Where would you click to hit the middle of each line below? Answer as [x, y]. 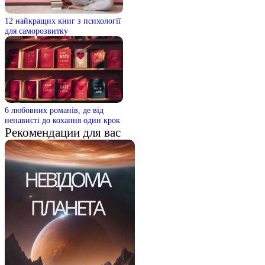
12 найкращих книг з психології [63, 21]
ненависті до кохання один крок [62, 120]
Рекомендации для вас [63, 132]
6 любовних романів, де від [54, 110]
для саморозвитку [36, 31]
